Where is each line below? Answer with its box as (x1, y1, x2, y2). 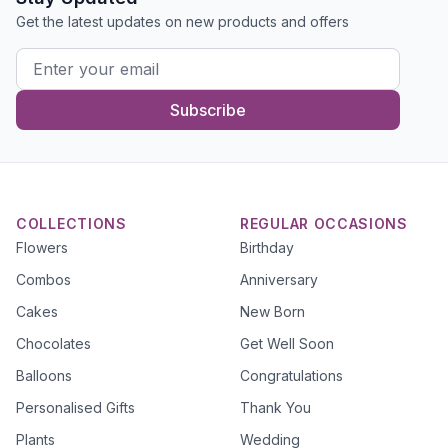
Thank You (240, 399, 311, 416)
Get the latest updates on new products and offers (16, 13, 349, 30)
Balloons (16, 367, 72, 384)
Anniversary (240, 271, 318, 288)
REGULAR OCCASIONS (240, 215, 408, 232)
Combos (16, 271, 71, 288)
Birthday (240, 239, 294, 256)
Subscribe (170, 100, 246, 120)
